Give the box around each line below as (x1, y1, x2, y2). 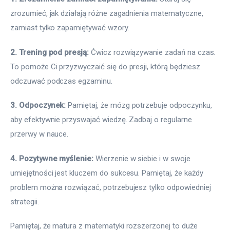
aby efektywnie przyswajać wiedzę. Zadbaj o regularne (10, 115, 194, 125)
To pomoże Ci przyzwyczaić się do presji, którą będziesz (10, 62, 202, 71)
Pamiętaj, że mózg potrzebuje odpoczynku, (66, 101, 214, 110)
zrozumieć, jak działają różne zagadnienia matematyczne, (10, 9, 205, 18)
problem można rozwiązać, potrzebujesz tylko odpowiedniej (10, 182, 213, 192)
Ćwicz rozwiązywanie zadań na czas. (89, 47, 218, 57)
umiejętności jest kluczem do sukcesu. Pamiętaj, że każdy (10, 168, 205, 178)
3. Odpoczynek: (10, 101, 66, 110)
